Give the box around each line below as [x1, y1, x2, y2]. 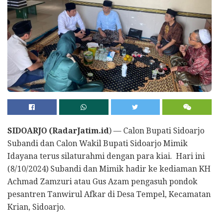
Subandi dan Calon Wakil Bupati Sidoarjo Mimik [7, 139, 188, 149]
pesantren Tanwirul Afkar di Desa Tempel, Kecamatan [7, 190, 211, 199]
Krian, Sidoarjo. [7, 202, 66, 212]
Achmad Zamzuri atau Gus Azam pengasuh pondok [7, 177, 197, 187]
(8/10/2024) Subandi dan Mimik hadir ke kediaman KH [7, 164, 211, 174]
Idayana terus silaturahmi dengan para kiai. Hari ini [7, 152, 205, 161]
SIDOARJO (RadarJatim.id [7, 126, 109, 136]
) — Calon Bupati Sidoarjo [109, 126, 204, 136]
